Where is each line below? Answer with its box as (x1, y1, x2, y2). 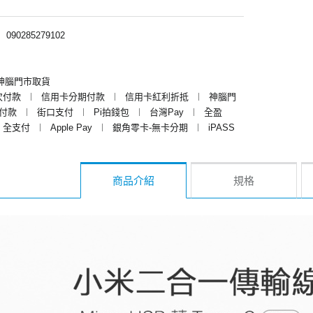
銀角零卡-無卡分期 (112, 122, 188, 133)
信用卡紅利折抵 (125, 91, 189, 102)
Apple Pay (50, 122, 92, 133)
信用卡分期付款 (41, 91, 105, 102)
